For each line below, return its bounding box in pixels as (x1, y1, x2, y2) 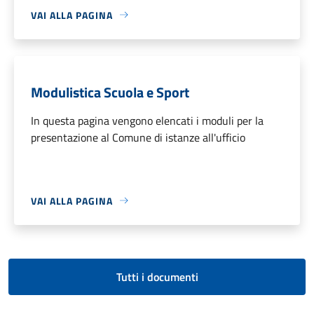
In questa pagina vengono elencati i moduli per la (31, 111, 264, 129)
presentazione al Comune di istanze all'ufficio (31, 128, 245, 146)
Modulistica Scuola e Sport (31, 81, 189, 103)
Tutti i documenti (116, 268, 198, 285)
